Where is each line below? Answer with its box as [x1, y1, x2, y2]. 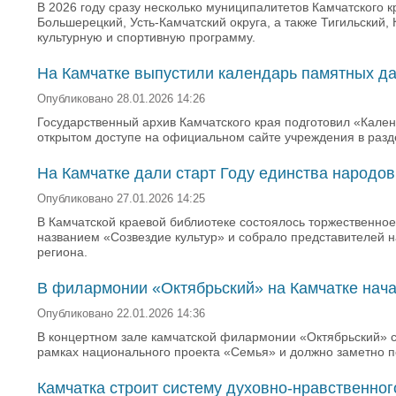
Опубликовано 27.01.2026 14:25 [37, 193, 205, 205]
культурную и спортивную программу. [37, 30, 255, 44]
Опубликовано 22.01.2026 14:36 [37, 308, 205, 320]
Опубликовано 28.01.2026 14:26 [37, 93, 205, 105]
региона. [37, 245, 88, 259]
